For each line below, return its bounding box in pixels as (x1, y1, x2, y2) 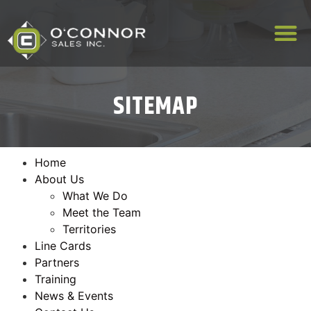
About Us (35, 171, 84, 186)
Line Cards (35, 238, 91, 253)
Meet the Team (62, 205, 141, 219)
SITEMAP (113, 87, 198, 126)
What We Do (62, 188, 128, 203)
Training (35, 271, 76, 286)
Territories (62, 221, 116, 236)
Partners (35, 255, 79, 269)
